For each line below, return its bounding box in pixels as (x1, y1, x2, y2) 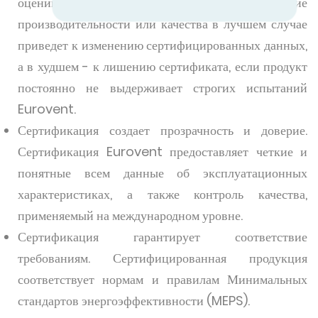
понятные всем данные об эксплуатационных (18, 164, 307, 182)
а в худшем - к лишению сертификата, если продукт (18, 57, 307, 75)
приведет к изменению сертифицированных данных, (18, 36, 307, 54)
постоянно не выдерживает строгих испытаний (18, 79, 307, 97)
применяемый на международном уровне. (18, 207, 243, 224)
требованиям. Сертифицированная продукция (18, 249, 307, 267)
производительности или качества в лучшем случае (18, 15, 307, 33)
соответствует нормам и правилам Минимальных (18, 270, 307, 288)
